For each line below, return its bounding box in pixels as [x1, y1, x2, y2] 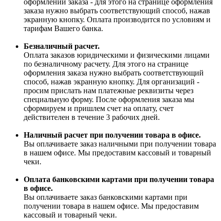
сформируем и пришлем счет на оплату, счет [24, 104, 174, 113]
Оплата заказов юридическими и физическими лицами [24, 51, 210, 60]
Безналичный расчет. [24, 42, 100, 51]
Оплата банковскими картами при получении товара [24, 175, 214, 184]
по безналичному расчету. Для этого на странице [24, 60, 188, 69]
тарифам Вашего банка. [24, 24, 103, 33]
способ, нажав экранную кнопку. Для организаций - [24, 77, 199, 86]
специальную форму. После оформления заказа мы [24, 95, 194, 104]
